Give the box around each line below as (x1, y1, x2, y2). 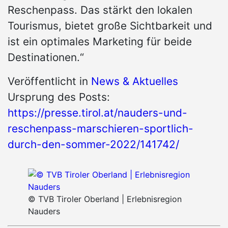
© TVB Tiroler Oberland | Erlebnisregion (28, 194, 182, 205)
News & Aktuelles (91, 75, 178, 88)
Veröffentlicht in (8, 75, 91, 88)
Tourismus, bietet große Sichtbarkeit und (8, 19, 212, 33)
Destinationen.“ (8, 51, 84, 64)
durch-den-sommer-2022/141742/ (8, 138, 179, 151)
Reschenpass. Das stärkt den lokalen (8, 4, 192, 17)
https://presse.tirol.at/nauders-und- (8, 106, 187, 120)
